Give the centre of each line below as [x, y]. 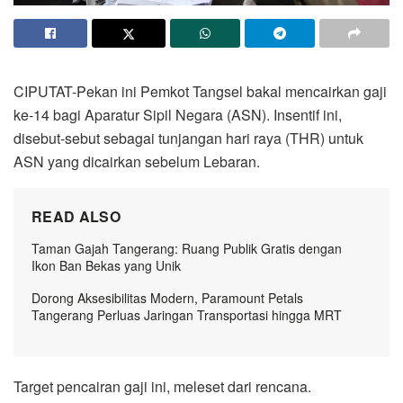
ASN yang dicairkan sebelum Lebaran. [137, 161]
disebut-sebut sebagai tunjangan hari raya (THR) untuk [188, 138]
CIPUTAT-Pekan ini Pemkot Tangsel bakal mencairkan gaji [200, 91]
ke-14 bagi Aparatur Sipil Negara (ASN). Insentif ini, [178, 114]
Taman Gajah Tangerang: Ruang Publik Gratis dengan [187, 248]
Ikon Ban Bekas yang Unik [106, 265]
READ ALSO [76, 216]
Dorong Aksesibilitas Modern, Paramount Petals [167, 297]
